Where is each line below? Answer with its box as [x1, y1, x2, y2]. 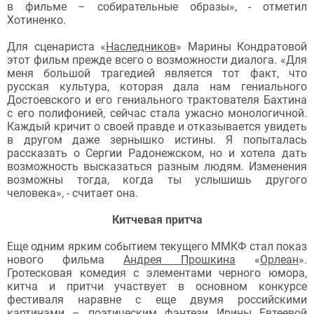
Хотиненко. [7, 13, 66, 27]
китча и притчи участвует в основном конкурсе [7, 279, 307, 293]
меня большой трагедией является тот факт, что [7, 66, 307, 80]
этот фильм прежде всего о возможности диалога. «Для [7, 53, 307, 67]
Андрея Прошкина [123, 252, 235, 266]
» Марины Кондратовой [176, 39, 307, 53]
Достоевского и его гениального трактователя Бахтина [7, 93, 307, 107]
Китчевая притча [111, 212, 203, 226]
